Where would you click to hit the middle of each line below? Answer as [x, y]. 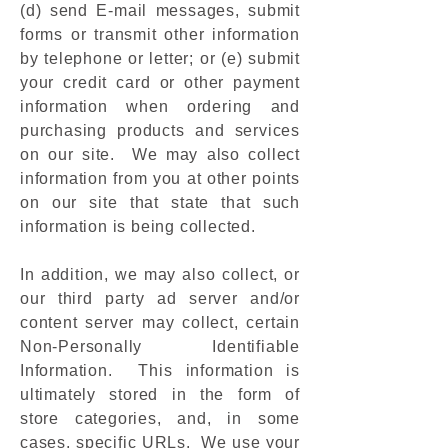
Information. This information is [160, 370]
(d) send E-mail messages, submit [160, 10]
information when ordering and [160, 106]
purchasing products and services [160, 130]
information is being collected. [138, 226]
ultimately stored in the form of [160, 394]
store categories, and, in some [160, 418]
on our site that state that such [160, 202]
